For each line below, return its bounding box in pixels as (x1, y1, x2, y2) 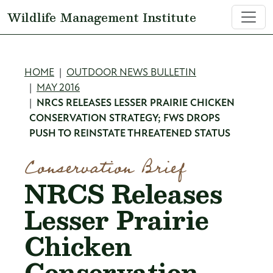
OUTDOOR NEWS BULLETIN (66, 68, 196, 78)
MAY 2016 (37, 83, 80, 93)
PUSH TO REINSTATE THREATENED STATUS (29, 129, 230, 139)
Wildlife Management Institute (7, 7, 196, 27)
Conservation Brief (24, 152, 185, 184)
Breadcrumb (24, 58, 162, 94)
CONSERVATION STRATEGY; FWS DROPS (29, 113, 220, 124)
